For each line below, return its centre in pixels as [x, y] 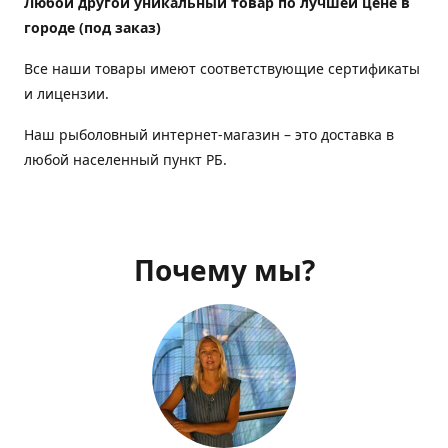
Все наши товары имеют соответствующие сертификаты [222, 68]
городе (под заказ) [92, 27]
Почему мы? [224, 269]
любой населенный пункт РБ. [125, 159]
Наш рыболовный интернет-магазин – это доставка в [209, 134]
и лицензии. [66, 93]
